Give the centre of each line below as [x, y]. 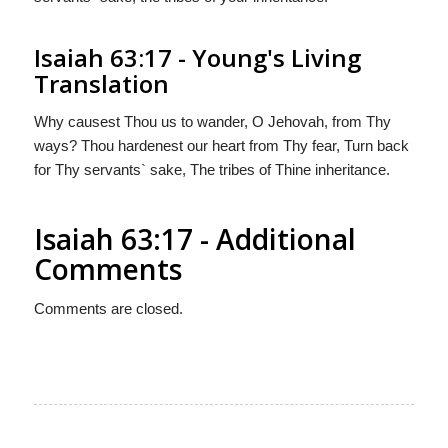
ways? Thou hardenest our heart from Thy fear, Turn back [221, 145]
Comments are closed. [108, 308]
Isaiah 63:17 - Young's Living [197, 58]
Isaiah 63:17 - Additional [194, 239]
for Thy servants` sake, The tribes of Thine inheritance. [211, 169]
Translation [101, 84]
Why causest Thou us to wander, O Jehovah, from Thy [212, 121]
